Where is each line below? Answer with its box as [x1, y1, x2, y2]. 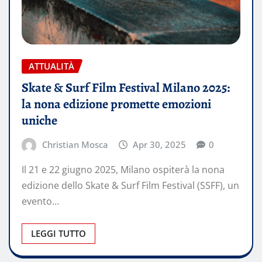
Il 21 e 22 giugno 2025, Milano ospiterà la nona [22, 163, 225, 177]
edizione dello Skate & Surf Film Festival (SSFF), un [22, 179, 239, 192]
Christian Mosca [42, 138, 108, 150]
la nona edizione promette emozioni [22, 95, 211, 113]
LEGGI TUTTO [31, 227, 86, 240]
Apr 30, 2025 [133, 138, 187, 150]
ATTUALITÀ [29, 60, 74, 72]
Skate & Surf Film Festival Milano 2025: [22, 78, 230, 96]
